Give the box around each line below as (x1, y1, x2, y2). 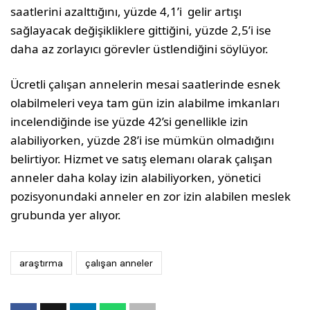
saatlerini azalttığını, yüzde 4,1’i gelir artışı (10, 3, 242, 19)
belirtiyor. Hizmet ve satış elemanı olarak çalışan (10, 151, 273, 167)
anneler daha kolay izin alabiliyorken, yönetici (10, 170, 262, 185)
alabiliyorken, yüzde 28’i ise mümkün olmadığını (10, 132, 275, 148)
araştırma (19, 257, 63, 269)
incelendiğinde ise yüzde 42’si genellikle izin (10, 113, 249, 129)
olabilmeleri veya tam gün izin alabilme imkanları (10, 95, 280, 111)
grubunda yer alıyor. (10, 207, 122, 223)
